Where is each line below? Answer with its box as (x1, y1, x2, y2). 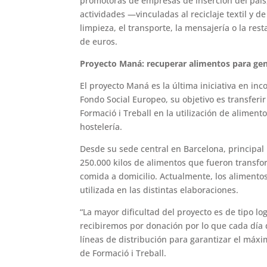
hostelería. (80, 121, 123, 133)
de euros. (80, 36, 118, 48)
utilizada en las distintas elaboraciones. (80, 184, 239, 196)
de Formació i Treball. (80, 247, 167, 259)
